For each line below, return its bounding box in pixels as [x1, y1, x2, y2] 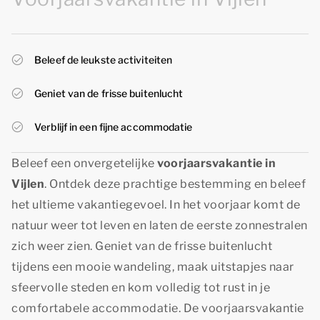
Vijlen [11, 177, 44, 191]
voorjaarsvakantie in [157, 156, 276, 170]
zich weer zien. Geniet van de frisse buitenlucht [11, 239, 272, 253]
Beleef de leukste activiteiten [34, 54, 173, 66]
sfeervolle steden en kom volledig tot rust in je [11, 281, 270, 294]
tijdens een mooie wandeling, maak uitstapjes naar [11, 260, 294, 274]
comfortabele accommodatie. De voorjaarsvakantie [11, 301, 304, 315]
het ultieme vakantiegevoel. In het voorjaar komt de [11, 198, 301, 211]
